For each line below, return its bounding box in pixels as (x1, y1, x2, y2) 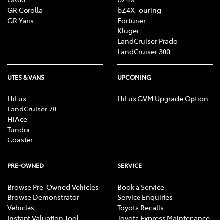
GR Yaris (7, 15, 34, 26)
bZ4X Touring (117, 5, 161, 15)
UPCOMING (117, 73, 151, 82)
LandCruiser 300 (117, 46, 170, 56)
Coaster (7, 135, 33, 145)
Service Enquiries (117, 192, 173, 202)
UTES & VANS (7, 73, 44, 82)
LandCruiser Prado (117, 36, 178, 46)
